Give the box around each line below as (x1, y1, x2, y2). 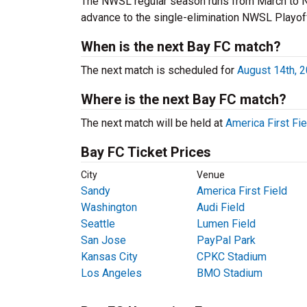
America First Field (196, 184, 287, 197)
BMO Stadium (196, 267, 262, 280)
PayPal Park (196, 234, 256, 247)
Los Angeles (81, 267, 142, 280)
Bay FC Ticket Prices (81, 144, 211, 160)
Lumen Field (196, 217, 256, 230)
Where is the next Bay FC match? (81, 91, 286, 108)
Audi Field (196, 201, 245, 214)
